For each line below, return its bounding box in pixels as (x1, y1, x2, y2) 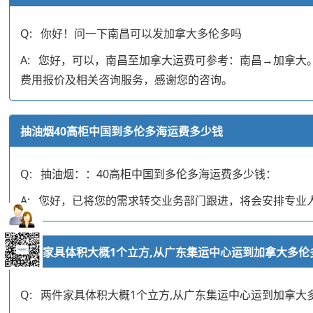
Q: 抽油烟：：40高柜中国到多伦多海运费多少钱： (20, 166, 277, 182)
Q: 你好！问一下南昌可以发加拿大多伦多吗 (20, 25, 242, 41)
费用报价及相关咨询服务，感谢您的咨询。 (20, 71, 233, 87)
